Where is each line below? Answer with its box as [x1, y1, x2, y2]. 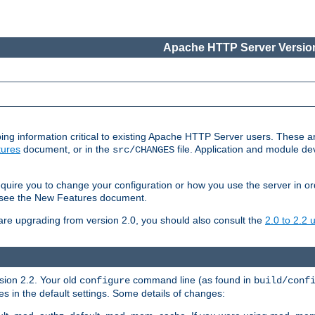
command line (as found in [130, 274, 254, 285]
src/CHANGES [112, 144, 174, 156]
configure [79, 274, 130, 286]
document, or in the [20, 143, 112, 155]
